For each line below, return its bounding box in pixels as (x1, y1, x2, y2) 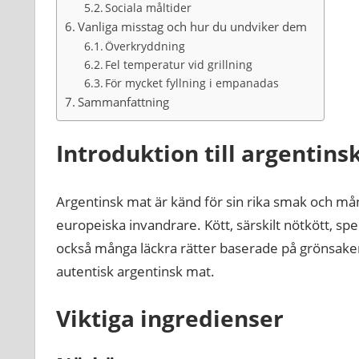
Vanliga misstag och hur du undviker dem (77, 18, 307, 35)
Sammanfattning (77, 94, 169, 111)
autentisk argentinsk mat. (55, 261, 215, 280)
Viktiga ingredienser (55, 303, 284, 334)
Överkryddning (105, 38, 186, 54)
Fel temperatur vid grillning (105, 57, 253, 73)
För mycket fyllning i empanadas (105, 75, 280, 91)
